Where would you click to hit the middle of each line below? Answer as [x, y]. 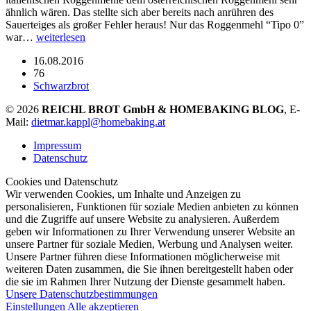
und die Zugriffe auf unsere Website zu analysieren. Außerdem [142, 219]
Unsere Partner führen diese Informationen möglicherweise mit [143, 256]
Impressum [57, 145]
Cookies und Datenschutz [62, 181]
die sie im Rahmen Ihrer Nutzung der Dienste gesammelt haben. [145, 281]
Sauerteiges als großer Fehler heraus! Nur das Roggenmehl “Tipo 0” [155, 24]
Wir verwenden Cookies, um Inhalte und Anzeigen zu [123, 194]
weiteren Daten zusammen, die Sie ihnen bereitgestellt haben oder [149, 269]
